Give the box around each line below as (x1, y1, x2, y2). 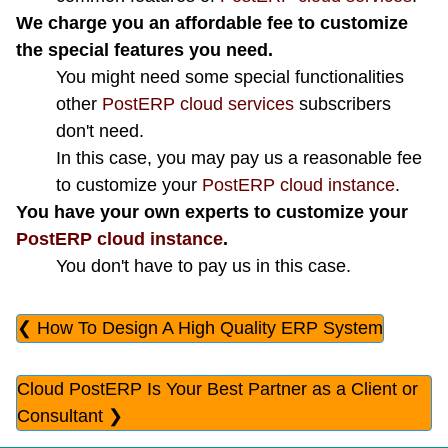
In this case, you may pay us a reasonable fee (56, 147, 422, 168)
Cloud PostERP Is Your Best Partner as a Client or (17, 378, 418, 399)
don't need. (56, 120, 144, 141)
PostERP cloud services (102, 93, 294, 114)
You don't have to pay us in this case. (56, 255, 351, 276)
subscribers (294, 93, 391, 114)
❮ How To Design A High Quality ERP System (17, 317, 383, 338)
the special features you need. (16, 39, 273, 60)
